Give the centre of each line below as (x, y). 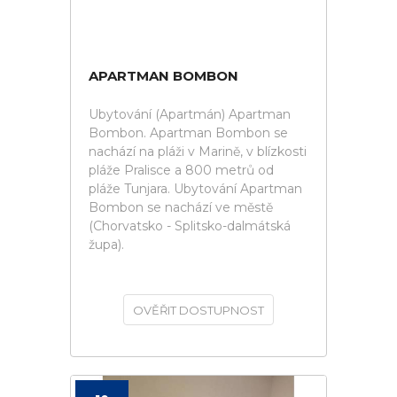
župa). (106, 245)
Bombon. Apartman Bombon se (188, 133)
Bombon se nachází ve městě (181, 207)
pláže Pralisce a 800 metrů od (181, 170)
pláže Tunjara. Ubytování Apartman (195, 189)
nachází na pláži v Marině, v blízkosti (198, 152)
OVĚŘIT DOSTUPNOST (198, 310)
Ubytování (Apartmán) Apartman (190, 114)
